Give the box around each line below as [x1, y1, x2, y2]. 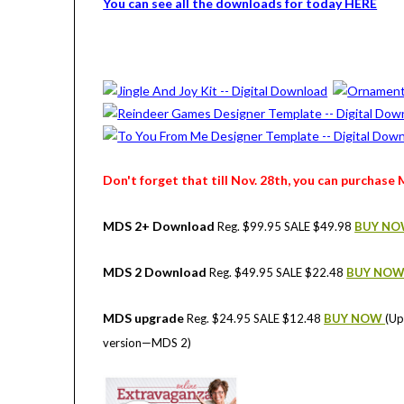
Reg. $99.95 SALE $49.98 [217, 219, 355, 234]
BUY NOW [324, 311, 386, 326]
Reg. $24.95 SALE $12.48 [187, 311, 325, 326]
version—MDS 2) [103, 335, 192, 351]
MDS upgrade [103, 310, 188, 326]
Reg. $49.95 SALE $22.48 [209, 265, 347, 280]
